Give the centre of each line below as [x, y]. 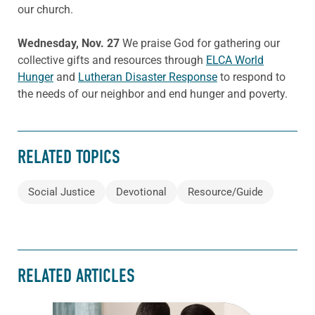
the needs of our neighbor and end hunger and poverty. [153, 94]
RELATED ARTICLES [76, 276]
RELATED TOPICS [69, 157]
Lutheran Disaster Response [148, 77]
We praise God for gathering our [201, 43]
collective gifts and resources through [112, 60]
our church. [45, 9]
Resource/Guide [225, 192]
